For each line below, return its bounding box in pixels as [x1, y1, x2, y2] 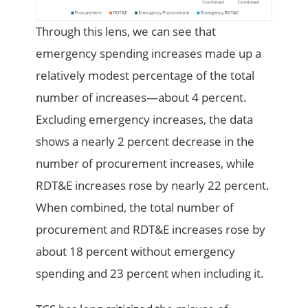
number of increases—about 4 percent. [36, 89, 247, 105]
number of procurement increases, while [36, 155, 255, 171]
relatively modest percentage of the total [36, 67, 255, 83]
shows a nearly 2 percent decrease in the [36, 133, 255, 149]
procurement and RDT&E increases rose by [36, 221, 266, 237]
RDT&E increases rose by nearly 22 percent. [36, 177, 270, 193]
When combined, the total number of [36, 199, 234, 215]
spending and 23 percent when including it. [36, 265, 265, 281]
